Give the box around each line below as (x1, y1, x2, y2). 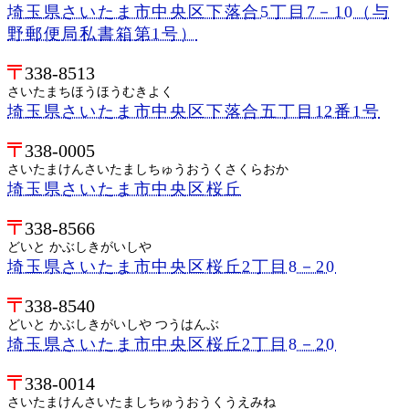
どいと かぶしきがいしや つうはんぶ (7, 317, 219, 331)
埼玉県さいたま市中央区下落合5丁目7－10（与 (7, 2, 391, 21)
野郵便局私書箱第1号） (7, 24, 198, 43)
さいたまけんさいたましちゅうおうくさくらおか (7, 162, 288, 176)
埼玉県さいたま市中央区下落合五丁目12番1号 (7, 101, 381, 121)
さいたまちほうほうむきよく (7, 84, 173, 99)
